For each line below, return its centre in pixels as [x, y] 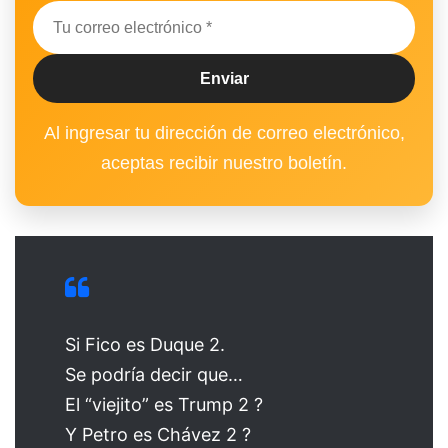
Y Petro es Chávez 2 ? [158, 435]
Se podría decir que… [154, 375]
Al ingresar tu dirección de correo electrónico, [224, 133]
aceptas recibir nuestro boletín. [224, 163]
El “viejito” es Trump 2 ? [164, 405]
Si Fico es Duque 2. [145, 345]
